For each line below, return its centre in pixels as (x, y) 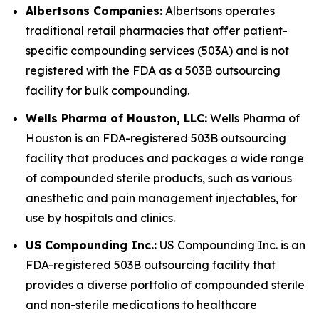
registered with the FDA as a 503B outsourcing (153, 70)
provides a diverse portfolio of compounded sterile (165, 285)
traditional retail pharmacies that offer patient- (157, 31)
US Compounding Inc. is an (231, 245)
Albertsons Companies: (94, 11)
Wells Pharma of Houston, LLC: (116, 118)
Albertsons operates (219, 11)
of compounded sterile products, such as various (159, 178)
